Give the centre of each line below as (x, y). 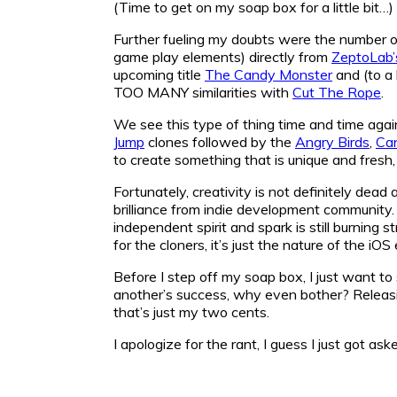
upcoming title (159, 74)
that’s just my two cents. (191, 311)
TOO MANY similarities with (203, 92)
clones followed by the (220, 141)
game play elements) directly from (222, 56)
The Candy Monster (269, 74)
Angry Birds (332, 141)
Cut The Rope (337, 92)
